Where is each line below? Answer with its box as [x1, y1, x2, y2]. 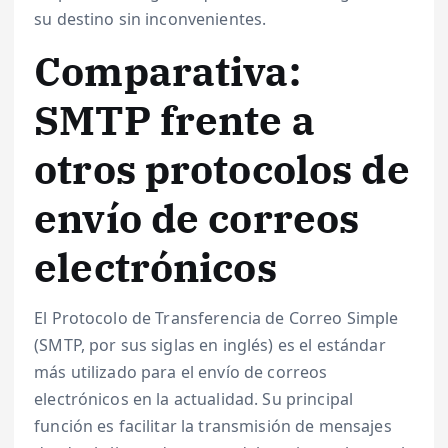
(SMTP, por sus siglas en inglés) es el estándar [34, 333, 386, 356]
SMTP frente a [34, 94, 315, 147]
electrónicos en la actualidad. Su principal [34, 387, 354, 410]
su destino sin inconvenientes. [34, 8, 267, 31]
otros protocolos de [34, 143, 410, 196]
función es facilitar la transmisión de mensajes [34, 414, 392, 437]
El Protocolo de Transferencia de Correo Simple [34, 306, 399, 329]
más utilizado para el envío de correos [34, 360, 328, 383]
